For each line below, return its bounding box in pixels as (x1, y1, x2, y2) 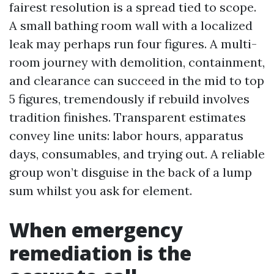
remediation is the (9, 240, 191, 266)
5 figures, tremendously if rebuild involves (9, 91, 250, 106)
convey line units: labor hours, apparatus (9, 128, 243, 143)
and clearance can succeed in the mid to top (9, 73, 264, 88)
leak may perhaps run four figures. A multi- (9, 36, 257, 51)
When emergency (9, 217, 183, 243)
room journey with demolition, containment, (9, 54, 265, 70)
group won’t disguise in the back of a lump (9, 165, 252, 180)
